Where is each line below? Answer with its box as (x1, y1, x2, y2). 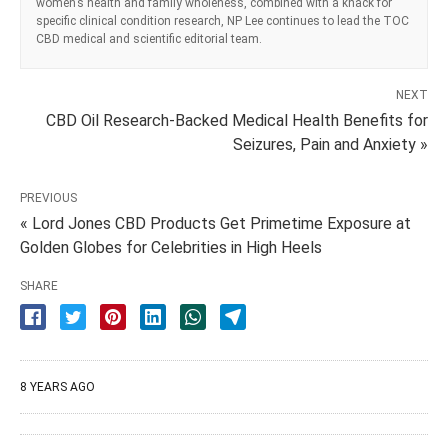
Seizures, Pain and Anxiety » (233, 135, 428, 155)
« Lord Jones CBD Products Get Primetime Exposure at (20, 214, 411, 234)
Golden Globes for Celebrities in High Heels (20, 238, 322, 258)
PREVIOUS (20, 191, 77, 206)
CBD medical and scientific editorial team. (36, 32, 262, 47)
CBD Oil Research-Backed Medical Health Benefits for (46, 111, 428, 131)
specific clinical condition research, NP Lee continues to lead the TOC (36, 14, 409, 29)
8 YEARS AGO (20, 380, 95, 395)
